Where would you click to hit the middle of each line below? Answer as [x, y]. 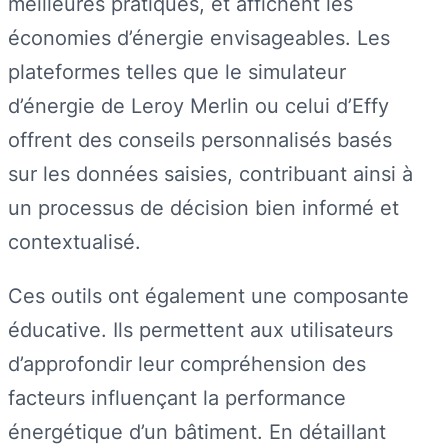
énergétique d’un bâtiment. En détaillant [197, 431]
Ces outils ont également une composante [208, 295]
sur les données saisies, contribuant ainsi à [210, 173]
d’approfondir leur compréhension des [187, 363]
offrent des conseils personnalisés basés [200, 139]
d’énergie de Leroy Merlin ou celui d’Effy [198, 105]
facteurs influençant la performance [177, 397]
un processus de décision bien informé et [203, 207]
